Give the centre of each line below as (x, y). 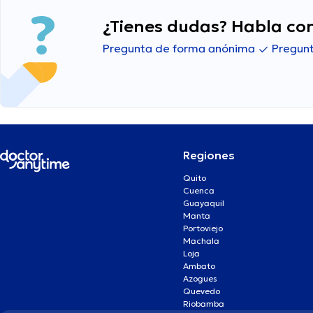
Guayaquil (204, 203)
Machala (202, 241)
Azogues (201, 279)
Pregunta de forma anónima (180, 49)
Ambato (199, 266)
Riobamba (204, 304)
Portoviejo (203, 228)
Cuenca (199, 191)
